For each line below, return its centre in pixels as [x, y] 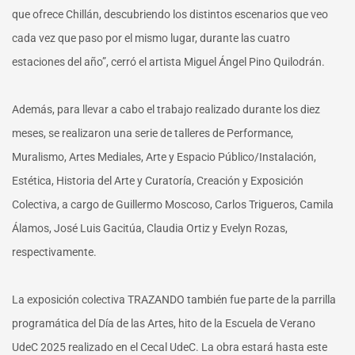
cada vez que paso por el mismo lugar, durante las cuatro [151, 38]
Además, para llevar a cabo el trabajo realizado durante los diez [166, 110]
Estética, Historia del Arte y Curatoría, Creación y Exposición [158, 181]
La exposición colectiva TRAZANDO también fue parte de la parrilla [174, 300]
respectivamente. [54, 252]
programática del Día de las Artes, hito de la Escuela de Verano [164, 324]
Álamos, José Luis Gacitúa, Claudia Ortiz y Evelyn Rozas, [150, 229]
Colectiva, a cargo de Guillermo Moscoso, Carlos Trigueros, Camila [173, 205]
